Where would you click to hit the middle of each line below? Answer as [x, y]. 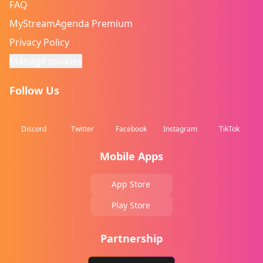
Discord [34, 129]
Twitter [83, 129]
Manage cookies [46, 61]
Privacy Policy [39, 42]
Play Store [131, 205]
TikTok [229, 129]
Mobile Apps [131, 156]
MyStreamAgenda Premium [71, 23]
